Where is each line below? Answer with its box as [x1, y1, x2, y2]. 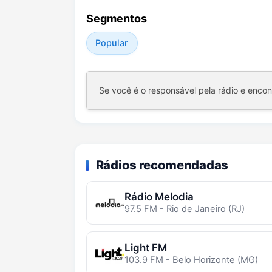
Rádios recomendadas [95, 157, 228, 173]
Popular [95, 37, 129, 48]
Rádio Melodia [124, 190, 194, 203]
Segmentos [86, 12, 147, 25]
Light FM [124, 241, 167, 254]
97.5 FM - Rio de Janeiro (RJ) [124, 203, 245, 214]
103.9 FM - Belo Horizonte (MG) [124, 254, 258, 265]
